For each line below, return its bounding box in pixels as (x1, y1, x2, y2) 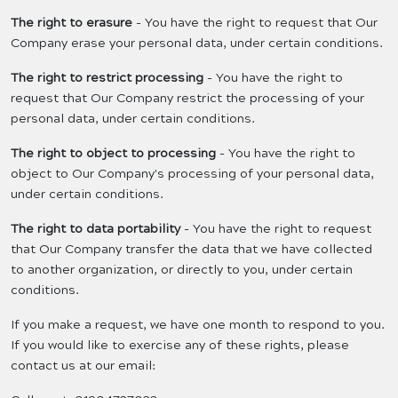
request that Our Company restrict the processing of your (11, 91, 364, 107)
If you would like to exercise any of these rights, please (11, 338, 349, 354)
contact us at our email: (11, 358, 155, 374)
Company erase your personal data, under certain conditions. (11, 36, 383, 52)
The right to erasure (11, 15, 136, 31)
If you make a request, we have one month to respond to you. (11, 317, 385, 333)
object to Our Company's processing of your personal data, (11, 166, 374, 182)
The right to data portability (11, 221, 184, 237)
